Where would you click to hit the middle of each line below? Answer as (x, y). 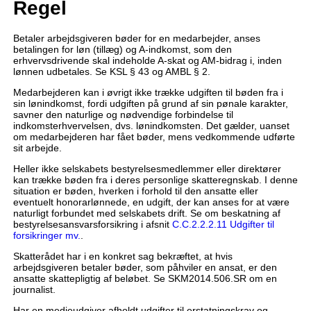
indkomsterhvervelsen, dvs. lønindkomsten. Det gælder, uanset (151, 126)
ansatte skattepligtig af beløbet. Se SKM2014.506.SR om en (145, 279)
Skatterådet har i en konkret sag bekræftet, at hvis (123, 257)
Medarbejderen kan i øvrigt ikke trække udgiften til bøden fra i (148, 93)
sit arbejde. (37, 148)
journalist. (34, 290)
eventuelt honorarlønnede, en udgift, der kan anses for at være (151, 202)
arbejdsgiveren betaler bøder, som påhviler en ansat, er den (145, 268)
